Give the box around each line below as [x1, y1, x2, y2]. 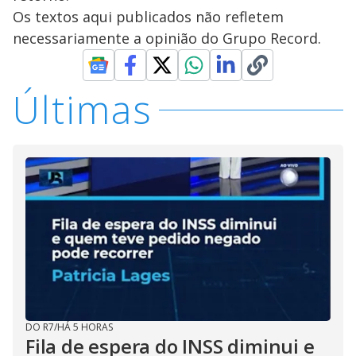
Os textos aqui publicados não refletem [13, 7, 284, 26]
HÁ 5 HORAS [57, 320, 113, 334]
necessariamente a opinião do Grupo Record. [13, 29, 321, 48]
